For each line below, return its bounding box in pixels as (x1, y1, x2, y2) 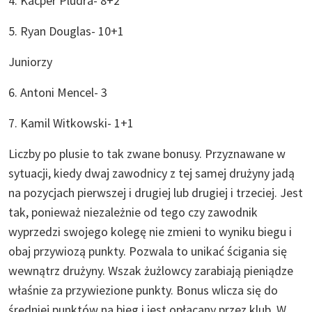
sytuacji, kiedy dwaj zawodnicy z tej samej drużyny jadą (8, 164, 295, 181)
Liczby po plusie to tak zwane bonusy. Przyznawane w (8, 145, 286, 162)
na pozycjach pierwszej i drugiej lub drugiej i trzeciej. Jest (8, 184, 303, 201)
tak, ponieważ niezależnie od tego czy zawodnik (8, 203, 258, 220)
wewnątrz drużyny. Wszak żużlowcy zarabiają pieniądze (8, 262, 293, 279)
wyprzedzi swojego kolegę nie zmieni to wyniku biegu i (8, 223, 292, 240)
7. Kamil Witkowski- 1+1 (8, 114, 136, 131)
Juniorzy (8, 53, 55, 70)
